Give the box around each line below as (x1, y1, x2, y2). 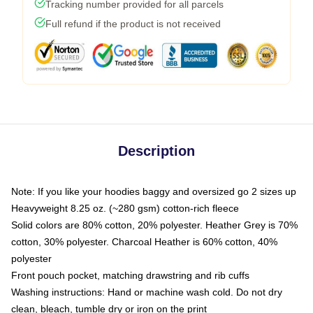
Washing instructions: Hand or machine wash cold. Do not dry (11, 286, 282, 298)
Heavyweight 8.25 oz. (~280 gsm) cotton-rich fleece (11, 202, 239, 214)
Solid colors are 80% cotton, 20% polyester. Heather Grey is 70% (11, 219, 298, 231)
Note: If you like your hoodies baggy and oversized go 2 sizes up (11, 185, 296, 197)
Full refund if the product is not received (45, 17, 221, 29)
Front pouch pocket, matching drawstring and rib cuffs (11, 269, 249, 281)
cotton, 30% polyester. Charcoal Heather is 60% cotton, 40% (11, 235, 277, 247)
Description (118, 143, 195, 159)
